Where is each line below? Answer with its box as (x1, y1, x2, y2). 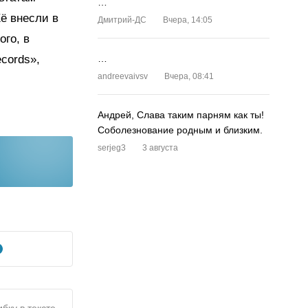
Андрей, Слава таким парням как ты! (98, 109, 264, 120)
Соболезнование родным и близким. (98, 124, 263, 135)
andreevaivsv (98, 71, 148, 81)
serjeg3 (98, 143, 126, 153)
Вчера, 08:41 (164, 71, 214, 81)
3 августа (142, 143, 178, 153)
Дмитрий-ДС (98, 15, 146, 25)
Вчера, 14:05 (163, 15, 212, 25)
